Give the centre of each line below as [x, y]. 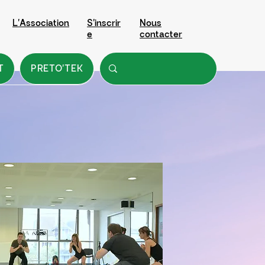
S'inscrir [104, 23]
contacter [161, 34]
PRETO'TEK [57, 69]
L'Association [41, 23]
